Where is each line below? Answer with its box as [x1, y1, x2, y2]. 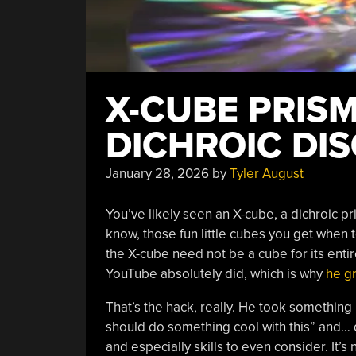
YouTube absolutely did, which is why [105, 265, 323, 282]
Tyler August [229, 165, 304, 182]
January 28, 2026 [105, 165, 209, 182]
